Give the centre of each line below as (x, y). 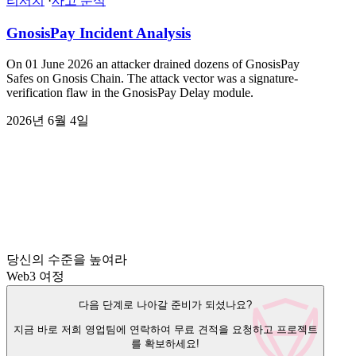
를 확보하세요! (165, 344)
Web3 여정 (35, 276)
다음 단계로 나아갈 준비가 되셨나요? (165, 305)
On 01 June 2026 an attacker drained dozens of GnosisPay (153, 64)
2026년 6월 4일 (48, 120)
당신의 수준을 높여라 (67, 259)
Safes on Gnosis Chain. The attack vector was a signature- (152, 78)
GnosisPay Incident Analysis (99, 33)
